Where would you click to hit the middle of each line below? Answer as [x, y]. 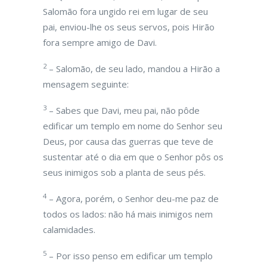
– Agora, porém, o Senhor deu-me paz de [133, 198]
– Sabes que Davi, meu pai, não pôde [123, 110]
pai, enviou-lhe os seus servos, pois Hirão [129, 27]
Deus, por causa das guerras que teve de [128, 141]
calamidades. [69, 229]
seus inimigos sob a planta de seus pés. [124, 172]
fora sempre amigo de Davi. [100, 42]
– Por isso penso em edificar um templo [130, 256]
